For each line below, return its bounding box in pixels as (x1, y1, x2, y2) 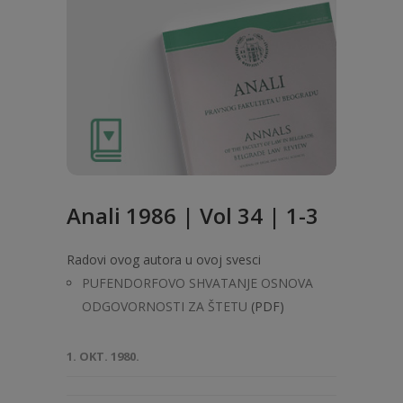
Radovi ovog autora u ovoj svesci (67, 251, 261, 268)
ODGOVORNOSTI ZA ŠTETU (82, 298, 247, 315)
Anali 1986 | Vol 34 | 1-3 (67, 201, 318, 230)
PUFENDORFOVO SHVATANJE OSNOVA (82, 274, 313, 291)
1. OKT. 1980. (67, 348, 139, 364)
